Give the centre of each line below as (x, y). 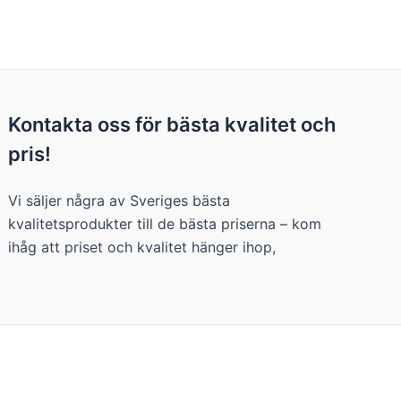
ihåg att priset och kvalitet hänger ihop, (142, 247)
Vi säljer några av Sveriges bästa (119, 200)
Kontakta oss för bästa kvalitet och (172, 124)
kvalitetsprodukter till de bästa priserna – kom (165, 224)
